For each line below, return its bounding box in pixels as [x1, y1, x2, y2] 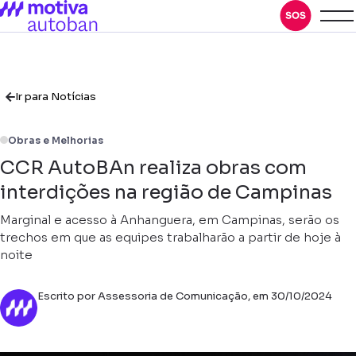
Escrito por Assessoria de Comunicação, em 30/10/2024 [37, 289, 332, 303]
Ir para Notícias [15, 90, 96, 103]
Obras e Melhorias [8, 134, 103, 146]
